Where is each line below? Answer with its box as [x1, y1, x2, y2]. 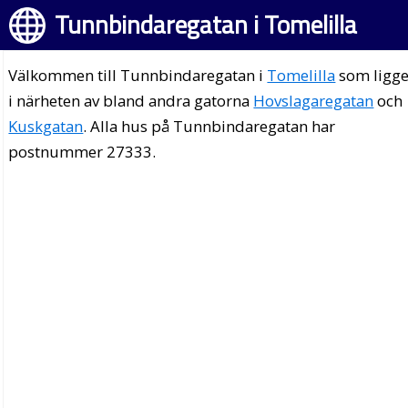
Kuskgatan [8, 116, 84, 137]
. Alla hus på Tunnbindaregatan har [83, 116, 336, 137]
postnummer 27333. [8, 141, 157, 162]
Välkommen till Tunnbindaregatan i [8, 65, 268, 86]
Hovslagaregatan [253, 90, 374, 111]
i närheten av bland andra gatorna [8, 90, 254, 111]
